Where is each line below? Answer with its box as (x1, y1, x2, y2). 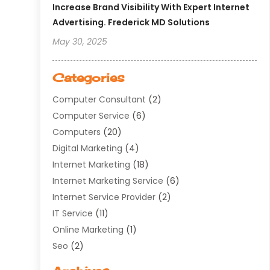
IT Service (52, 207, 93, 220)
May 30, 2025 (52, 36, 108, 48)
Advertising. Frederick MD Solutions (52, 16, 210, 29)
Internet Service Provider (52, 191, 156, 204)
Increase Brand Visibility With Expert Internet (52, 1, 250, 14)
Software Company (52, 256, 136, 269)
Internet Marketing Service (52, 175, 164, 187)
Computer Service (52, 110, 130, 122)
